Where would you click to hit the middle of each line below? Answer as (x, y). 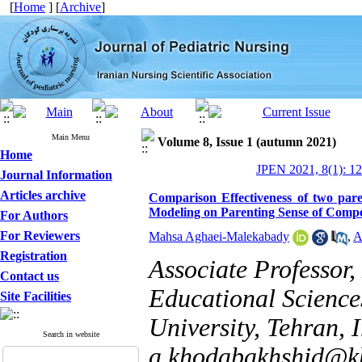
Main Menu (71, 137)
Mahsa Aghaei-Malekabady (219, 236)
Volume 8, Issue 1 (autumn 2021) (247, 142)
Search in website (71, 334)
